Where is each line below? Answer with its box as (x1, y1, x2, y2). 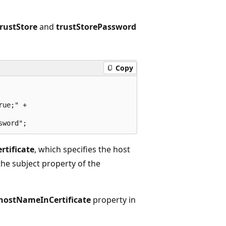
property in (91, 194, 136, 205)
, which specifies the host (34, 143, 130, 155)
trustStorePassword (56, 21, 136, 32)
